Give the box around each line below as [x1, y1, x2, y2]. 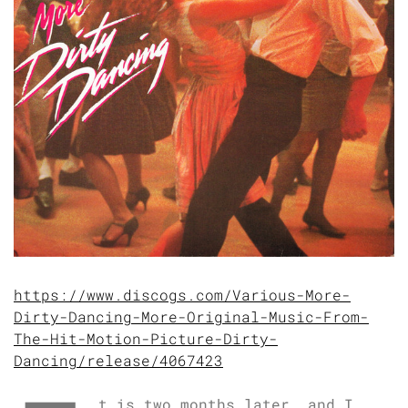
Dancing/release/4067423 [14, 350, 223, 370]
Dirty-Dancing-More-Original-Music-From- [14, 306, 369, 326]
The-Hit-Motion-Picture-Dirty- [14, 328, 278, 348]
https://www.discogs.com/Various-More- [14, 284, 351, 304]
